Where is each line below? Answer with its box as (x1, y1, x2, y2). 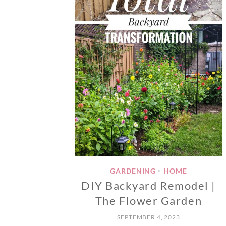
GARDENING (109, 166, 156, 176)
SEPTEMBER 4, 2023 (117, 213, 180, 221)
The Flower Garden (95, 194, 202, 208)
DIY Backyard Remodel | (81, 179, 216, 193)
